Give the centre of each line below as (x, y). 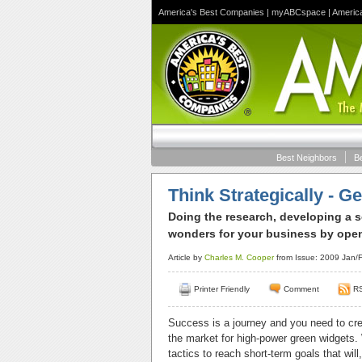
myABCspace (299, 12)
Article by (186, 257)
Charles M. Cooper (239, 257)
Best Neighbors (307, 158)
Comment (301, 289)
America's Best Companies (211, 12)
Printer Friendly (222, 289)
